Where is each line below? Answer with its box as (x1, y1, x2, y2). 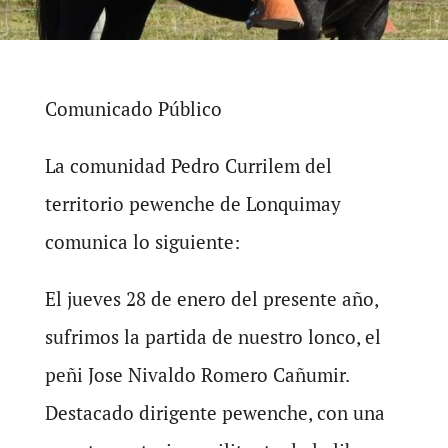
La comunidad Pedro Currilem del (44, 153, 332, 178)
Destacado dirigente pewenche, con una (44, 400, 385, 425)
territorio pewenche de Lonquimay (44, 191, 341, 216)
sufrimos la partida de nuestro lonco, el (44, 324, 381, 349)
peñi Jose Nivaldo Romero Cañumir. (44, 362, 349, 387)
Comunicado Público (44, 96, 222, 121)
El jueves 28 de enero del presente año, (44, 286, 378, 311)
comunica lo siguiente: (44, 229, 240, 254)
